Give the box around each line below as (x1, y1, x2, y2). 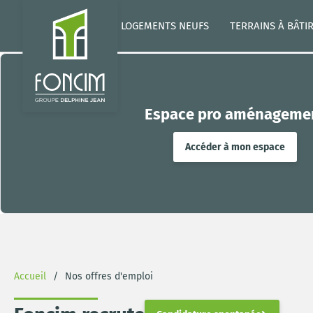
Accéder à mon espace (184, 140, 285, 153)
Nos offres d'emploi (65, 270, 153, 282)
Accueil (14, 270, 46, 282)
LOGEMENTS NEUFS (120, 19, 209, 32)
